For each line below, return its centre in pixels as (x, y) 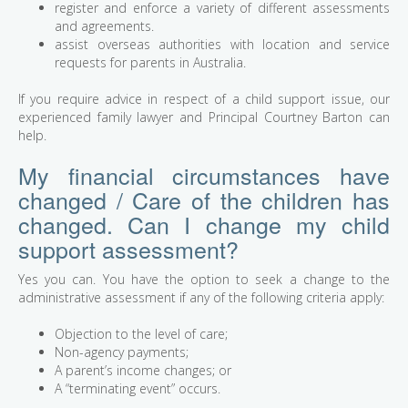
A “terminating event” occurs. (138, 389)
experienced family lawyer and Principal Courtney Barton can (204, 117)
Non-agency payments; (122, 352)
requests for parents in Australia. (150, 63)
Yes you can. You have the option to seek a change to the (204, 280)
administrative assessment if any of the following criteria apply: (201, 298)
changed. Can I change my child (204, 224)
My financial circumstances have (204, 175)
